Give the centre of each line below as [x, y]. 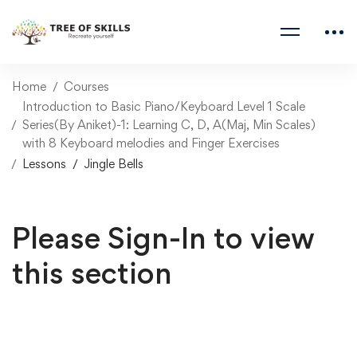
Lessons [44, 164]
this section [92, 273]
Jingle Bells [114, 164]
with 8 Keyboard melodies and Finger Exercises [151, 143]
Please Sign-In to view [163, 238]
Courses [86, 86]
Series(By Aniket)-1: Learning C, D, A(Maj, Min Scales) [169, 125]
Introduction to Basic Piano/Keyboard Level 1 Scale [164, 106]
